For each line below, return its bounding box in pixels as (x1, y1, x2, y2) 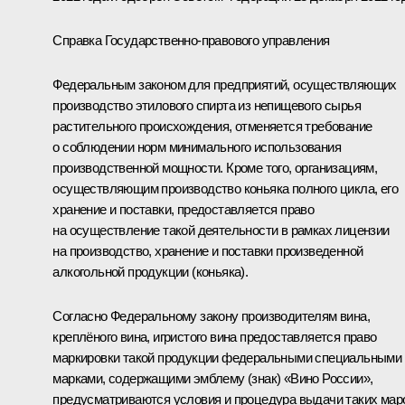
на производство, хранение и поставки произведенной (52, 242, 363, 259)
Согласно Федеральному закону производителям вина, (52, 307, 370, 324)
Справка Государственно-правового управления (52, 32, 330, 48)
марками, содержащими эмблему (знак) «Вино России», (52, 370, 373, 386)
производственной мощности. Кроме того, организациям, (52, 159, 378, 175)
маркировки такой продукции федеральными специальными (52, 349, 402, 365)
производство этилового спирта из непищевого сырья (52, 97, 361, 113)
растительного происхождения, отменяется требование (52, 118, 372, 134)
